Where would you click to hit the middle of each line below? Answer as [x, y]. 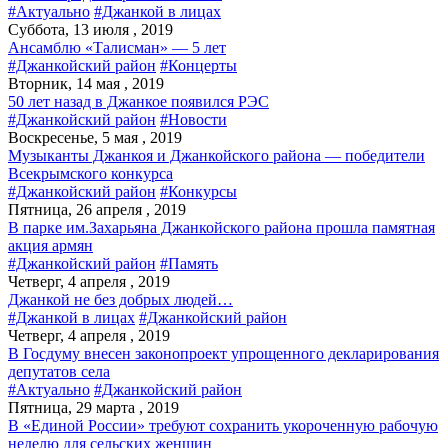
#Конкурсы [198, 191]
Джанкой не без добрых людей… [120, 299]
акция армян [50, 245]
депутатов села [59, 371]
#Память [189, 263]
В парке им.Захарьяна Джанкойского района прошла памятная [221, 227]
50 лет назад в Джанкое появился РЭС [138, 101]
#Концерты [198, 65]
